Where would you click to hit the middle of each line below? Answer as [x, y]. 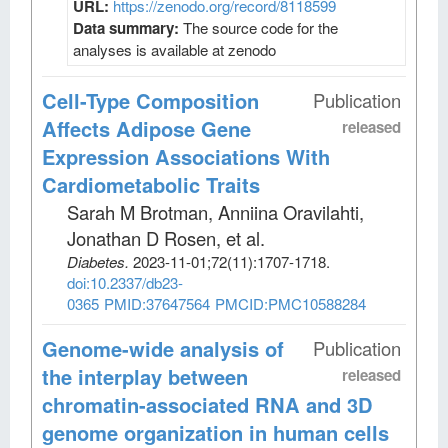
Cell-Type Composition [150, 100]
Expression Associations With [186, 156]
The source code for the [260, 27]
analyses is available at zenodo [174, 49]
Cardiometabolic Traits [151, 184]
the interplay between [145, 376]
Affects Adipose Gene [146, 128]
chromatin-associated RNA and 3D [207, 404]
